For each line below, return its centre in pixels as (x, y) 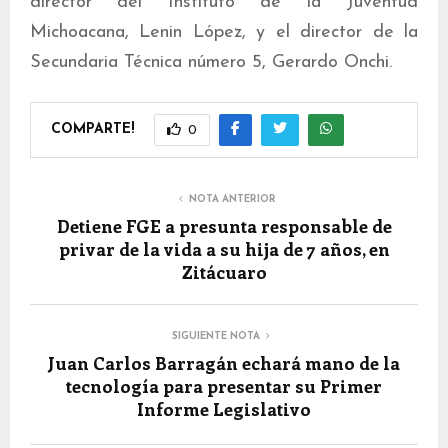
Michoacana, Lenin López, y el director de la (224, 33)
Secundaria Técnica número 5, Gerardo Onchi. (211, 63)
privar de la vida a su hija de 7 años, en (224, 249)
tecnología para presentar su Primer (224, 386)
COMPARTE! (92, 129)
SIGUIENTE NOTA (216, 337)
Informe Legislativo (224, 409)
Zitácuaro (224, 272)
